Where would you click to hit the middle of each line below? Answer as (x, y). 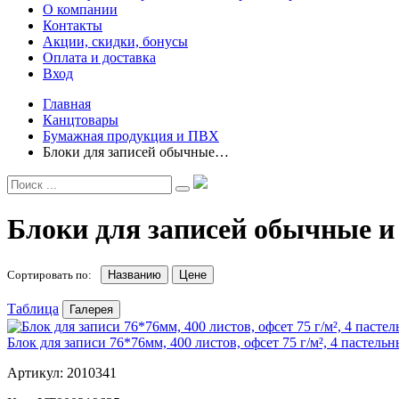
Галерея (91, 309)
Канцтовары (81, 120)
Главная (67, 104)
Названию (134, 274)
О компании (80, 9)
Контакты (73, 25)
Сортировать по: (52, 274)
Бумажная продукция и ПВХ (131, 136)
